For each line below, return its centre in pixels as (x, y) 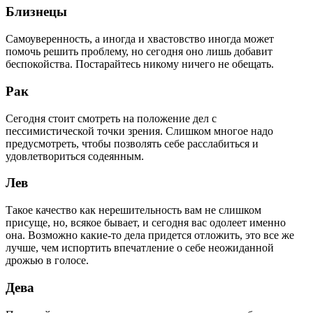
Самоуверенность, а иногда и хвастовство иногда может (140, 39)
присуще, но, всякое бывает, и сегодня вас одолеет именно (146, 223)
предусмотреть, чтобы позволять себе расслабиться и (132, 143)
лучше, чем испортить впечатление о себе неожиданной (140, 248)
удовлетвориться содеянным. (75, 156)
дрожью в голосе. (47, 261)
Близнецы (36, 12)
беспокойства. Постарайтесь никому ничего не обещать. (140, 64)
